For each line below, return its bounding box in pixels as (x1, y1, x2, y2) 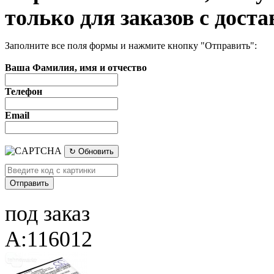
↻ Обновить (69, 146, 114, 156)
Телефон (5, 86, 42, 97)
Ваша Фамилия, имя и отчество (5, 62, 147, 73)
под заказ (5, 201, 90, 226)
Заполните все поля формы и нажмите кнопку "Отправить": (5, 40, 257, 51)
